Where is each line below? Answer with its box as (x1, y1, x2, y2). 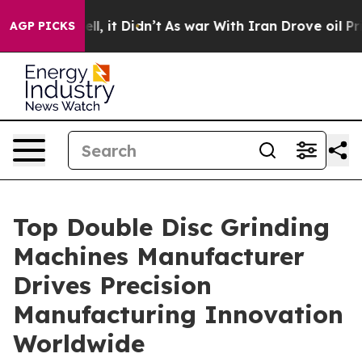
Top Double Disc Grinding (13, 212, 330, 242)
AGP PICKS (10, 19, 75, 33)
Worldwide (13, 328, 145, 359)
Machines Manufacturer (13, 241, 305, 271)
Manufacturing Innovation (13, 299, 343, 330)
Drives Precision (13, 270, 212, 301)
